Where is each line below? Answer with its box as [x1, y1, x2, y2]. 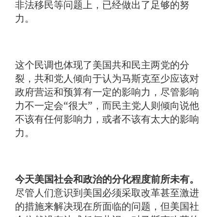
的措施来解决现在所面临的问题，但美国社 [15, 201, 200, 213]
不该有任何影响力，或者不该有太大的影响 [15, 113, 200, 125]
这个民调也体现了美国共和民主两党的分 [15, 59, 190, 71]
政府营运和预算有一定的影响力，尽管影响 [15, 86, 200, 98]
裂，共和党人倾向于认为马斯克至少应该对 [15, 73, 200, 85]
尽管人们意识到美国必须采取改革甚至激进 [15, 187, 200, 199]
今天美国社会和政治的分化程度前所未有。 [15, 173, 200, 186]
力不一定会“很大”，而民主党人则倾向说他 [15, 100, 200, 112]
